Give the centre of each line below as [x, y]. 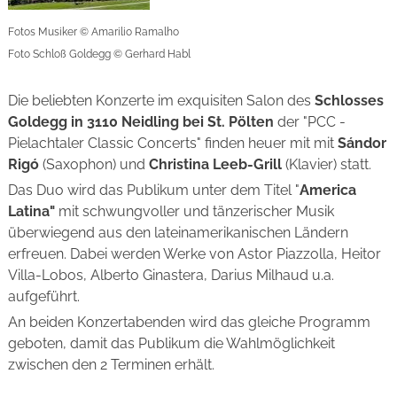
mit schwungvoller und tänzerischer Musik [194, 211]
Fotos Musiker [43, 31]
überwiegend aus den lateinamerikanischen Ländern [178, 232]
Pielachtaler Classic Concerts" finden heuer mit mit [171, 143]
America [327, 190]
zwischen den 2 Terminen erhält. [111, 364]
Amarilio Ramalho [133, 31]
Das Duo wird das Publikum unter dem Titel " [153, 190]
